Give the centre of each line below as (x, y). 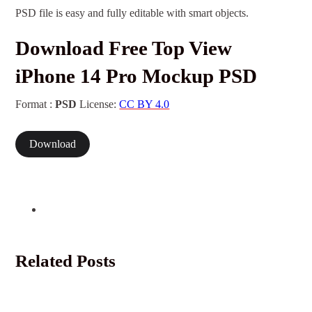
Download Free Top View (124, 48)
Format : (36, 105)
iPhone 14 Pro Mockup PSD (136, 76)
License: (98, 105)
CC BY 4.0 (145, 105)
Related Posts (66, 260)
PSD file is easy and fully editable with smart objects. (132, 13)
